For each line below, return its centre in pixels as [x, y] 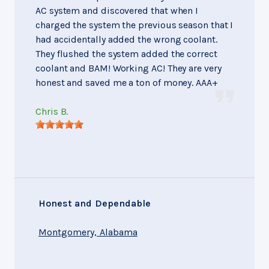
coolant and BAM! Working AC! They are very [128, 68]
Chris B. [52, 112]
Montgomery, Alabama [88, 232]
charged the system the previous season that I [134, 25]
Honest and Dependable [95, 204]
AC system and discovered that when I [117, 11]
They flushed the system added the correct [126, 54]
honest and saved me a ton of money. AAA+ [127, 83]
